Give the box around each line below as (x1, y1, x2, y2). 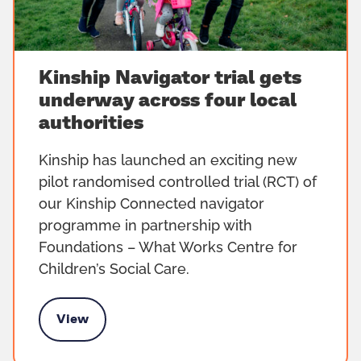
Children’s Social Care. (39, 263, 189, 278)
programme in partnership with (39, 219, 252, 234)
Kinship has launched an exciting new (39, 154, 297, 169)
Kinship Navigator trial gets (39, 68, 301, 89)
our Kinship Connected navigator (39, 197, 264, 213)
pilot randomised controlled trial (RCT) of (39, 176, 317, 191)
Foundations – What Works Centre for (39, 241, 297, 256)
